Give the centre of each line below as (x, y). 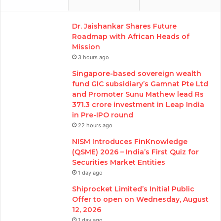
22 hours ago (95, 125)
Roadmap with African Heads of (131, 36)
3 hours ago (93, 57)
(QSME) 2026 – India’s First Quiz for (135, 152)
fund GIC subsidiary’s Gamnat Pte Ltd (140, 84)
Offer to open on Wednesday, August (140, 199)
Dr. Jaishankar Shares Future (124, 26)
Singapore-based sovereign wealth (137, 73)
